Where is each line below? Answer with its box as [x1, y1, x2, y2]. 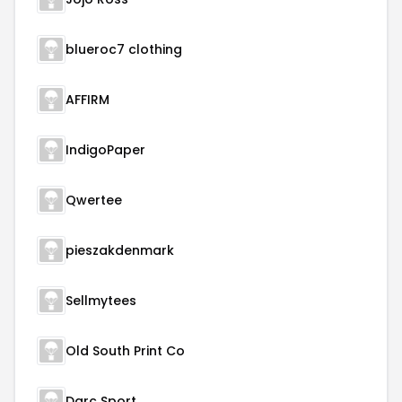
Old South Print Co [66, 342, 185, 360]
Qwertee [66, 191, 122, 209]
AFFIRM [66, 91, 109, 109]
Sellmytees [66, 292, 136, 310]
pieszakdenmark [66, 241, 174, 259]
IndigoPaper [66, 141, 145, 159]
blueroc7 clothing [66, 40, 182, 58]
